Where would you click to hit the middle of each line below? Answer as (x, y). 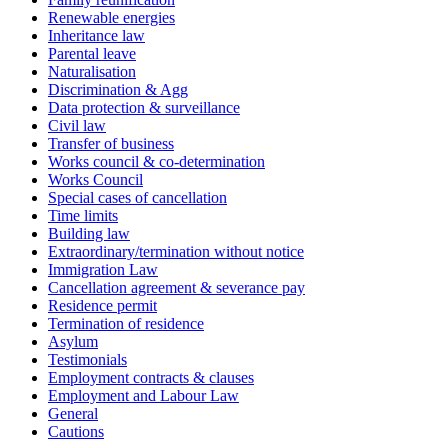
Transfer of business (111, 143)
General (73, 413)
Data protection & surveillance (144, 107)
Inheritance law (96, 35)
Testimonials (87, 359)
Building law (89, 233)
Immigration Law (103, 269)
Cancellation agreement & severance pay (176, 287)
